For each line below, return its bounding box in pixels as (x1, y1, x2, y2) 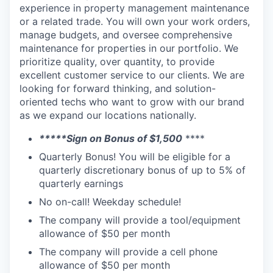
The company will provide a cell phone (39, 246, 218, 258)
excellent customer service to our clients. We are (19, 69, 244, 81)
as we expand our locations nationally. (19, 109, 196, 121)
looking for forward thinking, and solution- (19, 82, 216, 94)
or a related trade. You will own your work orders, (19, 15, 250, 27)
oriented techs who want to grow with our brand (19, 96, 244, 108)
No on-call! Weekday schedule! (39, 196, 181, 208)
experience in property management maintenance (19, 2, 249, 14)
